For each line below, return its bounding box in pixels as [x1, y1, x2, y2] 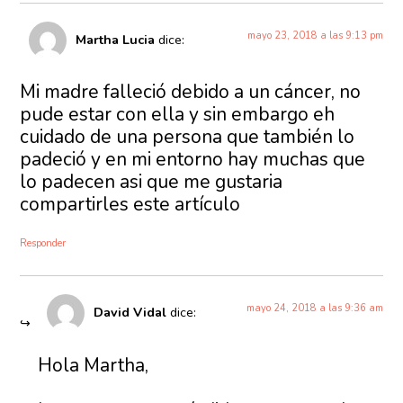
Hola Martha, [38, 352, 149, 378]
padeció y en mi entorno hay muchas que [20, 147, 366, 173]
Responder [20, 237, 67, 251]
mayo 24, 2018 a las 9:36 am [246, 301, 383, 316]
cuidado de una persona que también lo [20, 124, 355, 150]
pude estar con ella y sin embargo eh [20, 102, 336, 128]
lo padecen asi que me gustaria [20, 169, 283, 195]
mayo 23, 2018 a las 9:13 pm [246, 29, 383, 43]
